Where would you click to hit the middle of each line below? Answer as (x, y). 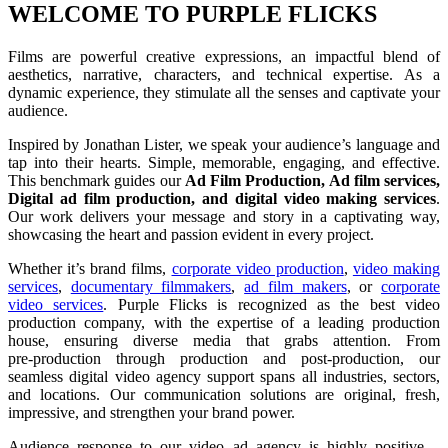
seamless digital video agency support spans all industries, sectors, (224, 376)
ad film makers (295, 286)
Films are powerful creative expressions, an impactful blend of (224, 56)
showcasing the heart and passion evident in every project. (193, 234)
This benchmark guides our (96, 180)
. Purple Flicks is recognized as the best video (272, 304)
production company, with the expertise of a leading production (224, 322)
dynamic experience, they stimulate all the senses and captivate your (224, 92)
